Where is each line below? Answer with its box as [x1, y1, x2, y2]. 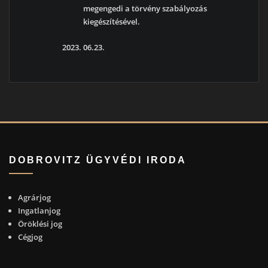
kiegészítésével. [83, 16, 141, 28]
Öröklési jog [17, 218, 62, 229]
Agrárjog [17, 191, 51, 203]
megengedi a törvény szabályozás [83, 3, 208, 14]
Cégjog [17, 231, 42, 242]
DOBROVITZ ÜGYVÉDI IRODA [9, 154, 187, 165]
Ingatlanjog [17, 205, 60, 216]
